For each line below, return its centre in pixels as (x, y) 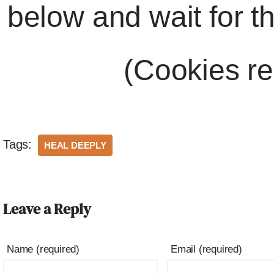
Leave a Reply (47, 209)
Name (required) (43, 249)
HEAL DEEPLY (75, 145)
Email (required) (206, 249)
